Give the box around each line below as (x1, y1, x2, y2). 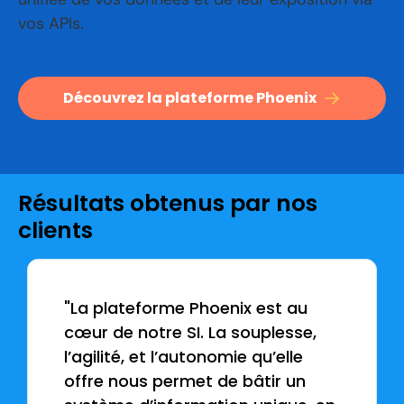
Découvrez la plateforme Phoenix (63, 87, 317, 108)
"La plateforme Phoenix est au (64, 296, 308, 319)
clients (18, 214, 93, 246)
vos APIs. (18, 12, 84, 34)
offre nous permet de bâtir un (64, 369, 307, 392)
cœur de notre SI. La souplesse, (64, 320, 317, 344)
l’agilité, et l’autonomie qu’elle (64, 344, 304, 368)
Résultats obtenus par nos (18, 187, 317, 219)
